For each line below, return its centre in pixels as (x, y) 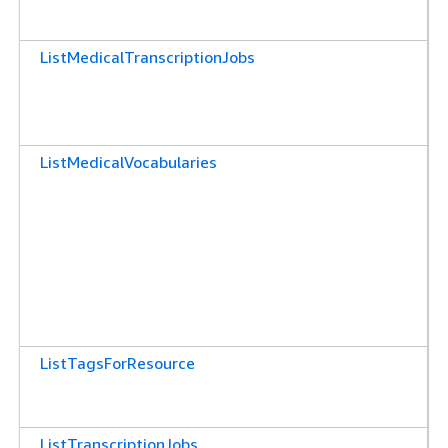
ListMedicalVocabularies (128, 161)
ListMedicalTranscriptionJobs (147, 56)
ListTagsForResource (117, 362)
